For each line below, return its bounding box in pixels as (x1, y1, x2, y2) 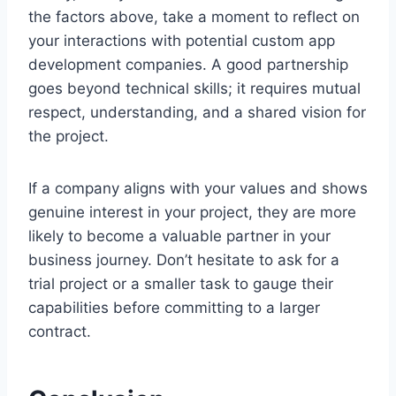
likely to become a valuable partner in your (28, 226, 331, 245)
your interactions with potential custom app (28, 31, 335, 49)
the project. (28, 126, 109, 145)
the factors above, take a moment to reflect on (28, 7, 360, 26)
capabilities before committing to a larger (28, 298, 320, 316)
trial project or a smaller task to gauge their (28, 274, 333, 293)
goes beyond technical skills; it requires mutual (28, 79, 361, 97)
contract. (28, 322, 91, 340)
